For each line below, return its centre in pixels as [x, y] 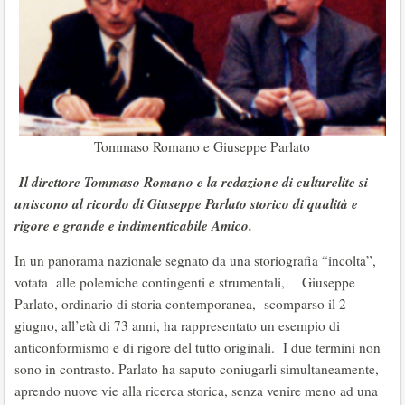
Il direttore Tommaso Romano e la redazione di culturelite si [191, 182]
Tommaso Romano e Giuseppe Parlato [202, 147]
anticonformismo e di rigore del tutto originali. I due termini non [198, 348]
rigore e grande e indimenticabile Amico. [133, 226]
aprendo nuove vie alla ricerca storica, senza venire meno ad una [196, 391]
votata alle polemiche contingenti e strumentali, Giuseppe [185, 283]
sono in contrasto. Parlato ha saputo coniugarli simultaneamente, [197, 369]
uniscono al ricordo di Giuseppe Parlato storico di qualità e [186, 204]
